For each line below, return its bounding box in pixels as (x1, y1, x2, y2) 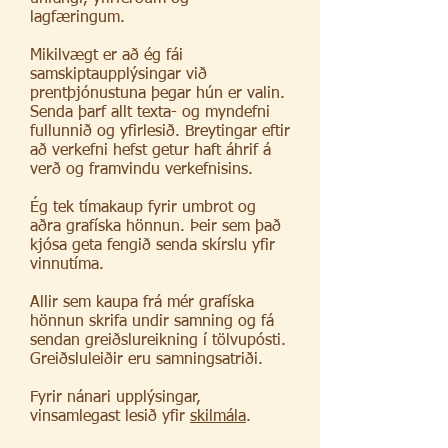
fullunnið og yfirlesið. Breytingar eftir (30, 124, 290, 140)
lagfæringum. (30, 10, 130, 26)
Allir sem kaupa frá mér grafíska (30, 295, 254, 311)
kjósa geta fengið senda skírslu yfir (30, 238, 275, 254)
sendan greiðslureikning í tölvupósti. (30, 333, 286, 349)
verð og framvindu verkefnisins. (30, 162, 253, 178)
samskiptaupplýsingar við (30, 67, 207, 83)
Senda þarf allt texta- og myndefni (30, 105, 270, 121)
